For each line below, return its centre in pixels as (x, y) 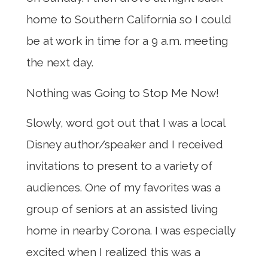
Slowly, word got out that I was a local (126, 123)
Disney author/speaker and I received (125, 144)
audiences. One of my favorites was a (124, 188)
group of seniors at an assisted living (122, 209)
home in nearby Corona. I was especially (131, 231)
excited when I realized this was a (113, 252)
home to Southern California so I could (129, 19)
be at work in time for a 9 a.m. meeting (127, 41)
